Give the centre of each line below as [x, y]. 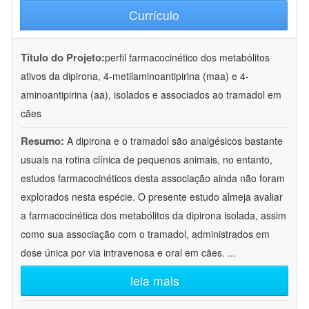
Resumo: [42, 141]
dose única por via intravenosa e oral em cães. [124, 253]
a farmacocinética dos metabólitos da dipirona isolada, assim [153, 216]
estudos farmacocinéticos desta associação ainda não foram [153, 178]
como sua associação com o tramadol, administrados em [145, 234]
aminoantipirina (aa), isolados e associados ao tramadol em [151, 95]
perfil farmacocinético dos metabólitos [187, 58]
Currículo [154, 15]
